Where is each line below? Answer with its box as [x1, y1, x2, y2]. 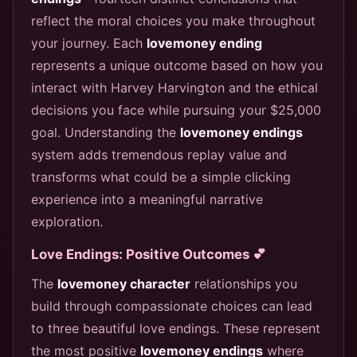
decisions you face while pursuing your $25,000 [31, 101, 321, 118]
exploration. [31, 213, 103, 229]
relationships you [190, 275, 297, 292]
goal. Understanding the [31, 124, 180, 140]
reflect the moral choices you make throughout [31, 12, 316, 29]
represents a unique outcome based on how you [31, 57, 323, 73]
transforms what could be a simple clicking [31, 168, 291, 185]
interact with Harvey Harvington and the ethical [31, 79, 318, 96]
